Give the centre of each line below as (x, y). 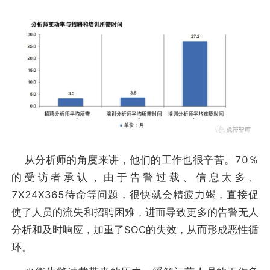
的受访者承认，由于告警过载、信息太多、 (135, 177)
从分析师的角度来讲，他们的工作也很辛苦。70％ (135, 159)
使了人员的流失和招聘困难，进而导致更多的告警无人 (135, 212)
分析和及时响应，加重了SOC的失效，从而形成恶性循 (135, 229)
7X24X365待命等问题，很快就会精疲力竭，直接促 (135, 194)
